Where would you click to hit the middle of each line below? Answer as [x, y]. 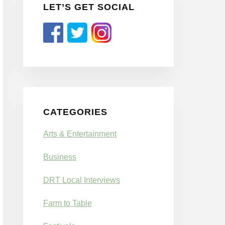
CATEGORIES [75, 112]
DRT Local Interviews [82, 180]
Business [60, 157]
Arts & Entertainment [80, 134]
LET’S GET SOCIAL [89, 7]
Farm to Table [68, 203]
